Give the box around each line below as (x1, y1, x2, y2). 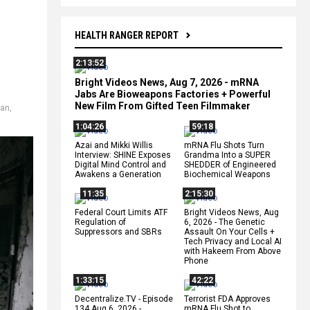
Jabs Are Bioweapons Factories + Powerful (75, 88, 271, 100)
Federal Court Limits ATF (75, 207, 167, 217)
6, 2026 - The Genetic (184, 217, 265, 227)
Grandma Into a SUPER (184, 149, 271, 160)
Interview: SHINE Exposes (75, 149, 171, 160)
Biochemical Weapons (184, 169, 271, 179)
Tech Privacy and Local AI (184, 236, 282, 246)
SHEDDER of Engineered (184, 159, 276, 170)
